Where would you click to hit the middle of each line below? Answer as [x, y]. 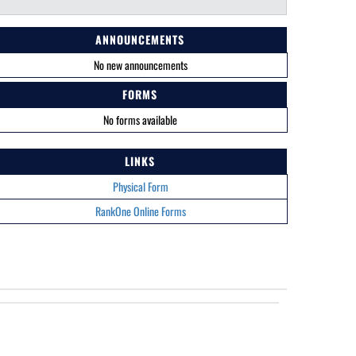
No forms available [140, 120]
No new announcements [140, 65]
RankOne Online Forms [140, 211]
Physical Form [140, 186]
